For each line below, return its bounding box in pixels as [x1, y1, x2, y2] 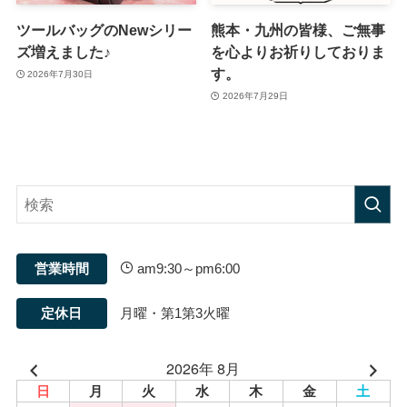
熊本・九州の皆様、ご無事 [211, 22, 386, 39]
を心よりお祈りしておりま [211, 44, 386, 61]
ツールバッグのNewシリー [15, 22, 192, 39]
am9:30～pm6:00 [134, 261, 241, 276]
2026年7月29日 [222, 90, 288, 101]
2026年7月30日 [27, 68, 94, 79]
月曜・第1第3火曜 [120, 305, 231, 321]
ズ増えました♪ [15, 44, 111, 61]
